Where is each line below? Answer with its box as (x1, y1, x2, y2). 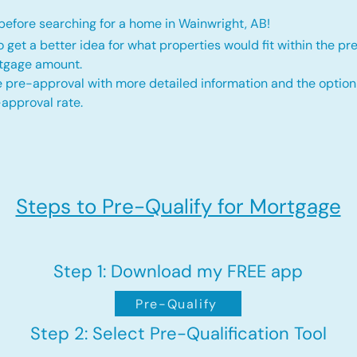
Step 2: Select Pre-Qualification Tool (29, 322, 327, 345)
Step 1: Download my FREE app (53, 260, 303, 283)
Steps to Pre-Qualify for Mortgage (15, 193, 341, 220)
